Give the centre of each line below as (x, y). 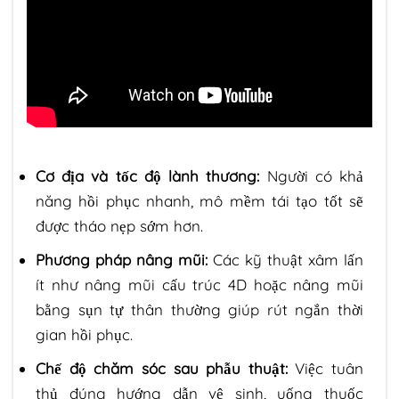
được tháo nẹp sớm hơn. (119, 225)
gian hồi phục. (84, 335)
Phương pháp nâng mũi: (122, 260)
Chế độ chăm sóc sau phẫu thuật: (162, 369)
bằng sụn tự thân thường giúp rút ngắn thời (199, 310)
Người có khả (312, 175)
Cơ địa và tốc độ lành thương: (148, 175)
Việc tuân (325, 369)
